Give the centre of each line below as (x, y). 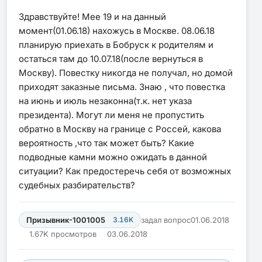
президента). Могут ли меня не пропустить (111, 115)
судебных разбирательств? (77, 185)
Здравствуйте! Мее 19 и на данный (92, 16)
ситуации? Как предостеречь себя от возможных (125, 171)
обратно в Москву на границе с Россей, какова (120, 129)
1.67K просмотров (63, 234)
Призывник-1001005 (66, 220)
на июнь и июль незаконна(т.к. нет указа (105, 101)
